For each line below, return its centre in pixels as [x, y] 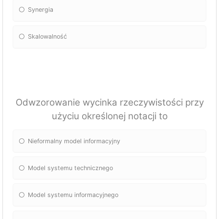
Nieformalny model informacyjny [74, 141]
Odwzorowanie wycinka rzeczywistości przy [109, 102]
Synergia [41, 10]
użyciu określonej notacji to [109, 116]
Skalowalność [48, 37]
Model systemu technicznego [71, 168]
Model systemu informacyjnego [73, 195]
